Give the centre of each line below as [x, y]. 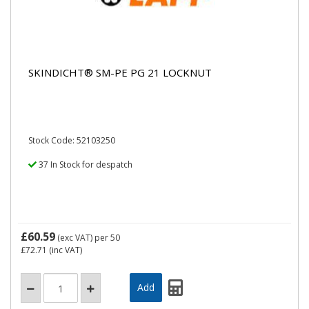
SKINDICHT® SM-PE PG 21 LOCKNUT [120, 72]
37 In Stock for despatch [84, 165]
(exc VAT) [75, 238]
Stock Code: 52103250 [72, 140]
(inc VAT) [64, 250]
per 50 [107, 238]
